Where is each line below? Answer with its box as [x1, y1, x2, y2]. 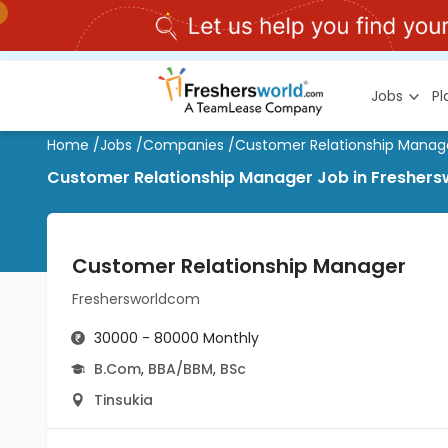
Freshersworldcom [72, 289, 200, 309]
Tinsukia [94, 390, 153, 410]
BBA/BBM [148, 359, 213, 379]
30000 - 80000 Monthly [94, 328, 259, 348]
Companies [143, 135, 224, 155]
